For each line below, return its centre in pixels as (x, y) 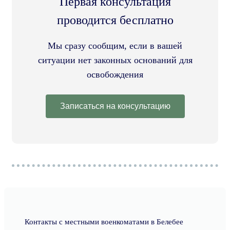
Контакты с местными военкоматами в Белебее (104, 222)
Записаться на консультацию (115, 106)
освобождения (115, 74)
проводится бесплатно (115, 20)
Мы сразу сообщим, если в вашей (115, 46)
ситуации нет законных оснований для (115, 60)
